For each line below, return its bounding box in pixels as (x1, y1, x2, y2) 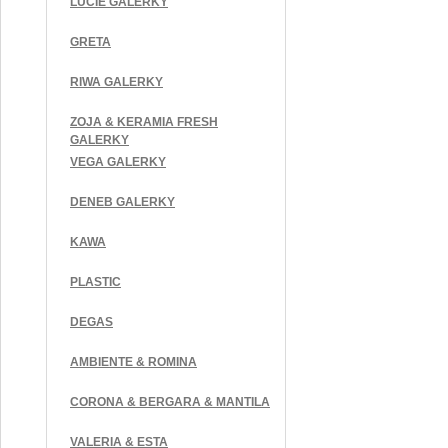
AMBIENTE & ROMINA (70, 355, 197, 369)
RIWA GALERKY (70, 75, 163, 89)
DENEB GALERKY (70, 195, 175, 209)
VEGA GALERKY (70, 155, 166, 169)
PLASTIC (70, 275, 121, 289)
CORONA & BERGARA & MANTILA (70, 395, 270, 409)
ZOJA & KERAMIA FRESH (70, 115, 218, 129)
